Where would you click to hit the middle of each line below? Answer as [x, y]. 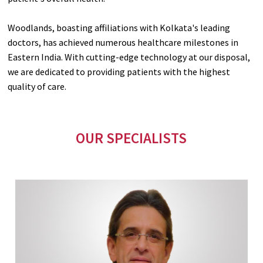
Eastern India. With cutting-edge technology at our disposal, [129, 57]
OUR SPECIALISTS [131, 138]
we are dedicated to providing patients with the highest [119, 72]
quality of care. [37, 87]
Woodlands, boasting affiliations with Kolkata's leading [119, 28]
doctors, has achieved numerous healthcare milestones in [123, 43]
